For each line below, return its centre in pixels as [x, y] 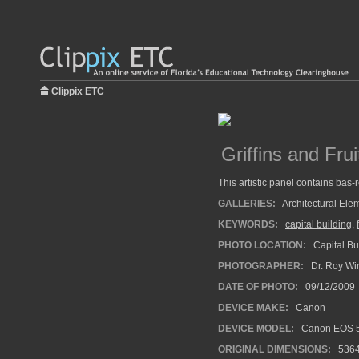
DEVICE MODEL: [256, 329]
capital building [319, 224]
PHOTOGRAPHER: [261, 266]
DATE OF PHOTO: [258, 287]
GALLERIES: [247, 204]
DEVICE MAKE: [253, 308]
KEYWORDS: [248, 224]
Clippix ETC [78, 91]
